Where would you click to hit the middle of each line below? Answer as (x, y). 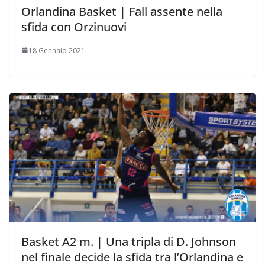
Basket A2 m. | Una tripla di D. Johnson (129, 242)
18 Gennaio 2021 (57, 50)
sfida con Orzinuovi (74, 27)
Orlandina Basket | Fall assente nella (122, 11)
